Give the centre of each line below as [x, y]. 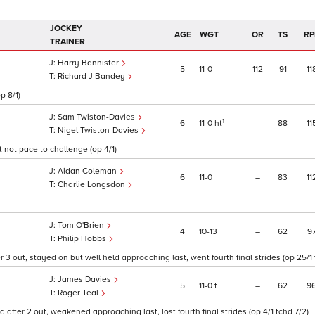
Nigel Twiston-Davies [99, 131]
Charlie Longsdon [92, 185]
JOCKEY [66, 29]
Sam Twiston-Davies [97, 117]
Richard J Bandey [92, 77]
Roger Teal [79, 293]
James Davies [85, 280]
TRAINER [67, 42]
